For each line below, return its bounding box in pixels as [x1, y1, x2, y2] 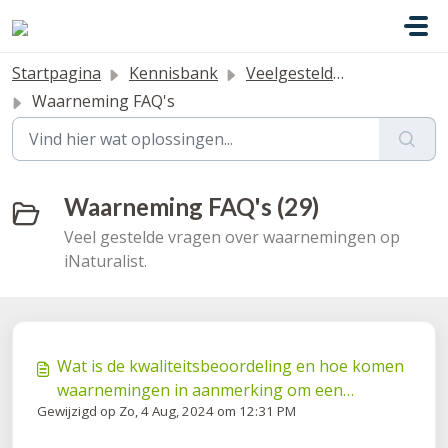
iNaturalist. [64, 250, 147, 272]
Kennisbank [129, 62, 218, 84]
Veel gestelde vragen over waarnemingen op [64, 226, 400, 248]
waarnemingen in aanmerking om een [57, 379, 343, 401]
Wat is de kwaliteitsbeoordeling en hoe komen [57, 355, 404, 377]
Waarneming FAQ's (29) [64, 192, 319, 221]
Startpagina [12, 62, 101, 84]
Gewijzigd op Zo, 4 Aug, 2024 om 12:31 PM [37, 402, 296, 420]
